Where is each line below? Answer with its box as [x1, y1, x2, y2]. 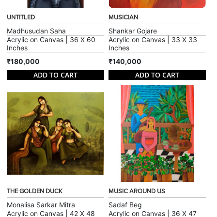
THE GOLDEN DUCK [7, 187, 63, 195]
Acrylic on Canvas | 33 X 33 [108, 35, 197, 44]
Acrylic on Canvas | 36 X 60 [7, 35, 96, 44]
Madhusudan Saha [7, 26, 66, 35]
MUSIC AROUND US [108, 187, 165, 195]
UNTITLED [7, 13, 35, 21]
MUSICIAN [108, 13, 138, 21]
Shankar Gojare [108, 26, 157, 35]
